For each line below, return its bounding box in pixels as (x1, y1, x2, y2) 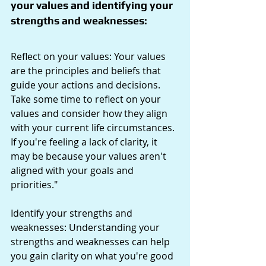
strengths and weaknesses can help (11, 235, 172, 248)
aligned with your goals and (11, 163, 136, 177)
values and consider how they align (11, 106, 170, 120)
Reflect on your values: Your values (11, 49, 168, 63)
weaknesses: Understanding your (11, 220, 162, 234)
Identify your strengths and (11, 206, 135, 220)
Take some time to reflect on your (11, 92, 163, 106)
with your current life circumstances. (11, 121, 177, 134)
